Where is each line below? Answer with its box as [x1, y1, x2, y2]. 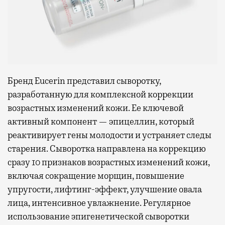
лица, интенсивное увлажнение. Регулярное [8, 197, 191, 208]
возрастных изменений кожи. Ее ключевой [8, 102, 184, 114]
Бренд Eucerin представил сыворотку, [8, 75, 161, 86]
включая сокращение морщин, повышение [8, 170, 184, 181]
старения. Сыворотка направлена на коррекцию [8, 143, 206, 154]
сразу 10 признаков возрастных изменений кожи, [8, 156, 210, 168]
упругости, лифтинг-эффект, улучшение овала [8, 183, 202, 195]
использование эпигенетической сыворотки [8, 210, 189, 222]
